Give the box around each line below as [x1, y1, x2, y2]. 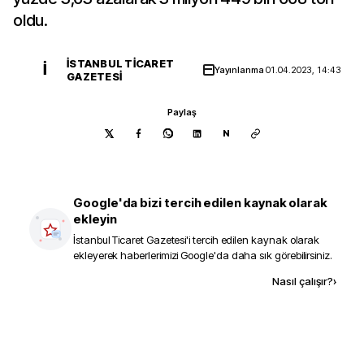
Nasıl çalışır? [272, 275, 333, 288]
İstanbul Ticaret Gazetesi [73, 233, 187, 246]
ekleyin [73, 211, 117, 227]
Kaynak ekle [116, 274, 184, 288]
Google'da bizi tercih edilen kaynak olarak [73, 195, 328, 210]
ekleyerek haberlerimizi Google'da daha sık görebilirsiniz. [73, 249, 332, 262]
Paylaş [167, 106, 197, 118]
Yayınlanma [214, 64, 266, 76]
